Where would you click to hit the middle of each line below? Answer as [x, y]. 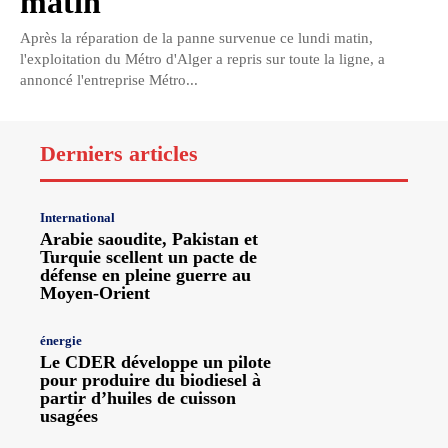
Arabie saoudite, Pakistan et [149, 239]
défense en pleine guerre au [145, 275]
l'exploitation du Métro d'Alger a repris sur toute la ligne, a [202, 58]
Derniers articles [119, 153]
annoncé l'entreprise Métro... [109, 79]
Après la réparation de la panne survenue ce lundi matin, [196, 37]
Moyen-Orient [95, 293]
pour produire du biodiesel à [150, 379]
